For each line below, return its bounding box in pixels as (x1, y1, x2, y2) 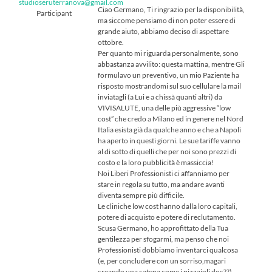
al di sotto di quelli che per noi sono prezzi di (98, 146, 237, 156)
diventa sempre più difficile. (98, 190, 185, 200)
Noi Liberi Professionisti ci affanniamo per (98, 168, 230, 178)
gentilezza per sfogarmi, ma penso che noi (98, 234, 229, 243)
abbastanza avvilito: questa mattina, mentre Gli (98, 59, 245, 69)
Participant (36, 8, 72, 18)
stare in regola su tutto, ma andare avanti (98, 179, 225, 189)
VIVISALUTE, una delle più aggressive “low (98, 103, 231, 112)
